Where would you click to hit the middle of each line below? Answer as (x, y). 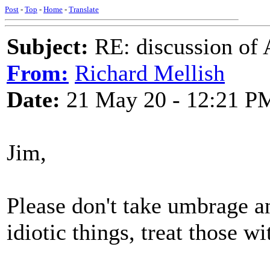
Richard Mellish (150, 73)
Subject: (48, 46)
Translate (84, 9)
